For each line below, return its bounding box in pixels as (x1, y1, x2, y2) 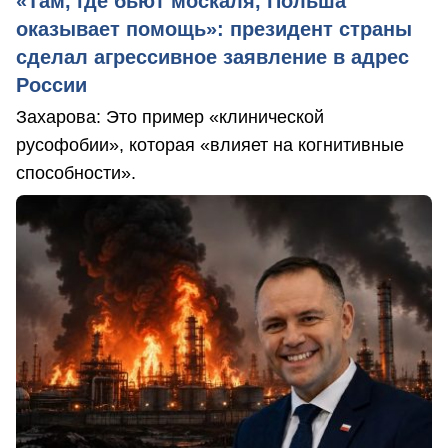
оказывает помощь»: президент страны (16, 18, 412, 41)
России (16, 74, 87, 97)
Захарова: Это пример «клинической (16, 107, 324, 128)
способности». (16, 163, 136, 184)
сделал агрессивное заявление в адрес (16, 46, 409, 69)
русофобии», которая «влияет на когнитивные (16, 135, 404, 156)
